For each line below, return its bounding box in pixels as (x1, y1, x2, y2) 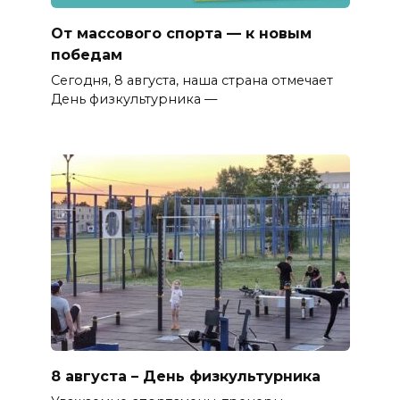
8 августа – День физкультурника (50, 367, 321, 385)
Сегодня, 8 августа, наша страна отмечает (50, 71, 333, 88)
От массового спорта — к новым (50, 24, 312, 42)
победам (50, 46, 122, 63)
